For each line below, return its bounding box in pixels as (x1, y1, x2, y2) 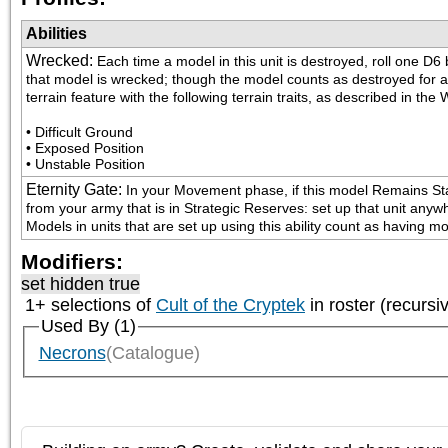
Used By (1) (40, 316, 136, 337)
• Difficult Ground (26, 124, 133, 141)
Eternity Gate (26, 181, 118, 199)
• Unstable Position (26, 156, 145, 173)
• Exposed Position (26, 140, 144, 157)
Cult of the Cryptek (156, 295, 305, 316)
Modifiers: (21, 250, 123, 274)
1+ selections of (25, 295, 156, 316)
